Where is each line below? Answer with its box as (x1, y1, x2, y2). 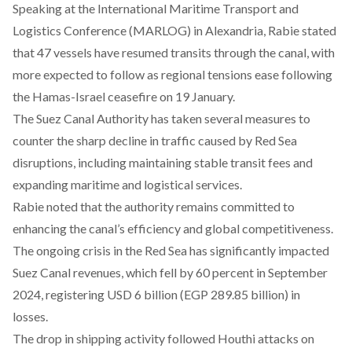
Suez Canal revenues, (13, 265, 126, 280)
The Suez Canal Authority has (13, 111, 171, 126)
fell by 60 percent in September (157, 265, 328, 280)
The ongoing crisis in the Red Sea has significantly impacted (13, 243, 329, 258)
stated (302, 23, 336, 38)
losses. (13, 309, 50, 324)
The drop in (13, 331, 76, 346)
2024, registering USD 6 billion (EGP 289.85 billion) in (13, 287, 300, 302)
